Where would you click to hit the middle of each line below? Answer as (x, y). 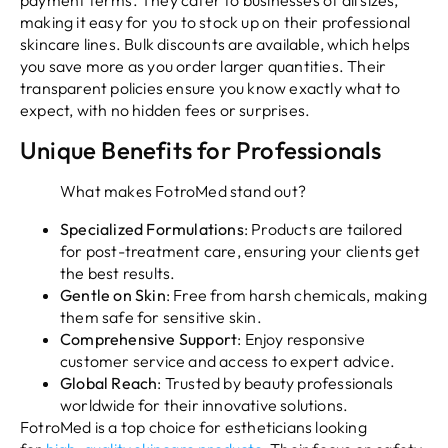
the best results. (118, 272)
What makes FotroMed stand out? (183, 190)
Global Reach (109, 382)
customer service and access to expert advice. (228, 360)
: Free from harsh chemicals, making (296, 294)
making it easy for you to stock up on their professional (215, 22)
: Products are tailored (323, 228)
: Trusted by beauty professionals (275, 382)
